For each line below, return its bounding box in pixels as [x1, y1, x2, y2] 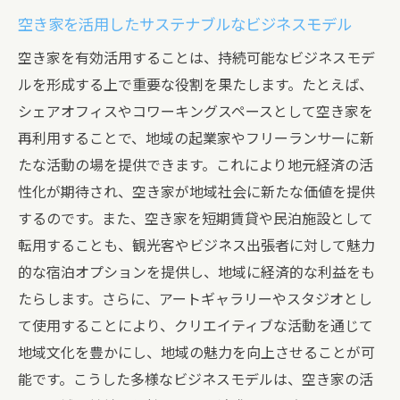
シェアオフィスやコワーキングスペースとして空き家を [18, 104, 373, 121]
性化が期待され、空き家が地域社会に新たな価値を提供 [18, 184, 375, 201]
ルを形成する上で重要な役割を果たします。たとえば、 [18, 77, 373, 94]
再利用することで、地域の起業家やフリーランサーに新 [18, 130, 374, 147]
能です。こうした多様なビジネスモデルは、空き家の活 [18, 371, 373, 388]
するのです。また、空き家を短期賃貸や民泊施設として [18, 211, 373, 228]
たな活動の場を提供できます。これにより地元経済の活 [18, 157, 373, 174]
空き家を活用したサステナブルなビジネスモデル [18, 16, 352, 34]
